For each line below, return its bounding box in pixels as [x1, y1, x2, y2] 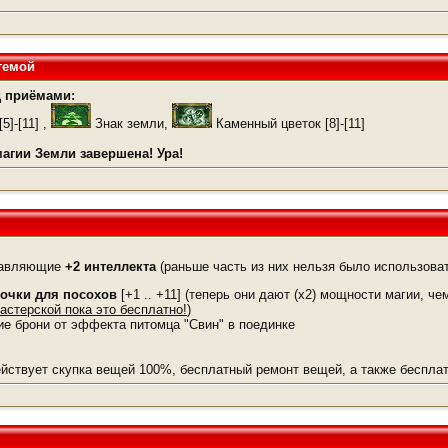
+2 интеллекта [65, 259, 157, 274]
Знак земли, [91, 116, 173, 131]
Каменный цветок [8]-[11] [212, 116, 366, 131]
